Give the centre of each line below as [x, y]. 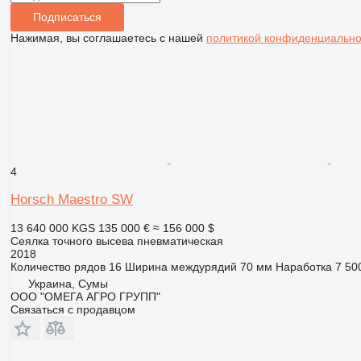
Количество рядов [58, 266]
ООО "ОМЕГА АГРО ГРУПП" [85, 296]
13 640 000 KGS [52, 228]
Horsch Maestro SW [71, 199]
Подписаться [67, 17]
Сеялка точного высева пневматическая [116, 241]
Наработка [303, 266]
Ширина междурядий [180, 266]
